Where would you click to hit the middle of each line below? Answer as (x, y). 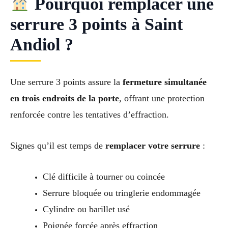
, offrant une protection (162, 98)
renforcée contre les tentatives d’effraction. (90, 115)
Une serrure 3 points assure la (66, 82)
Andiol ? (42, 45)
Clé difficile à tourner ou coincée (104, 177)
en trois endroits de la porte (65, 98)
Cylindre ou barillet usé (86, 209)
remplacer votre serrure (153, 146)
